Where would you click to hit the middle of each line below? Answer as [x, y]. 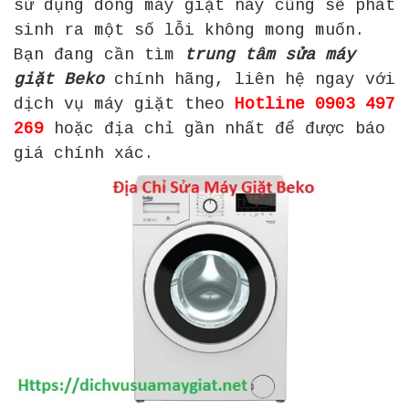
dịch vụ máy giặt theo [124, 104]
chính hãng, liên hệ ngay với [255, 79]
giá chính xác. [84, 153]
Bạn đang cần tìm [99, 54]
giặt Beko [59, 79]
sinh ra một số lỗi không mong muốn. [189, 30]
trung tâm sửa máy [270, 54]
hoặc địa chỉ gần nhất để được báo [215, 128]
